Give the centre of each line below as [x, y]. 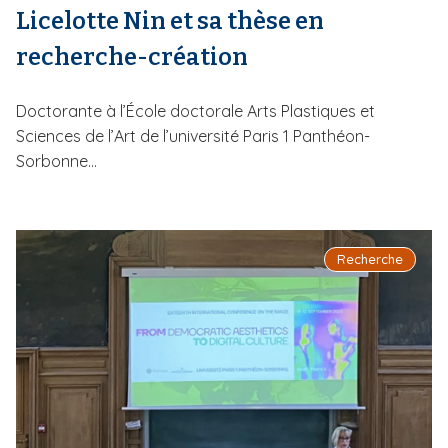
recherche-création [132, 56]
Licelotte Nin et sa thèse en [170, 20]
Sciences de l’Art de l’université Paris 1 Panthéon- [193, 135]
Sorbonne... [56, 160]
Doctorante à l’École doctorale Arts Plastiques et [195, 110]
